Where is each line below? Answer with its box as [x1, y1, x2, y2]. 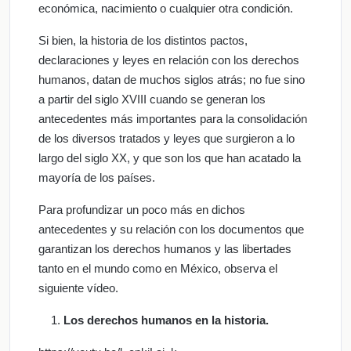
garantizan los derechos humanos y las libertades [38, 241, 291, 255]
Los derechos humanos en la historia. [63, 313, 269, 327]
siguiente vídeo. [38, 280, 118, 295]
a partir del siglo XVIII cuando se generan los [38, 92, 266, 106]
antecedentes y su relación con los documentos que [38, 222, 304, 236]
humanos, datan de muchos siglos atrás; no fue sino [38, 72, 305, 86]
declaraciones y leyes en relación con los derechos [38, 52, 299, 67]
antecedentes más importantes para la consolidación [38, 111, 307, 125]
